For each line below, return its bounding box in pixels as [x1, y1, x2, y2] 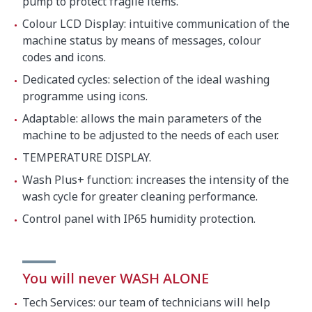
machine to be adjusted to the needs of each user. [22, 127, 279, 143]
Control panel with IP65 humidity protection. [22, 210, 256, 226]
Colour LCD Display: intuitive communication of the [22, 15, 290, 31]
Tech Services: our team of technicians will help [22, 294, 270, 310]
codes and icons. [22, 49, 106, 65]
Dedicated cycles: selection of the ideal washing [22, 71, 270, 87]
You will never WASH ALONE [22, 268, 209, 288]
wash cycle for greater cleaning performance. [22, 188, 258, 204]
